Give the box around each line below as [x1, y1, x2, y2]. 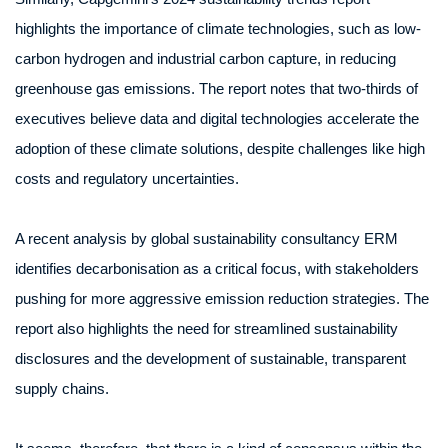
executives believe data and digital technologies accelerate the [15, 110, 419, 127]
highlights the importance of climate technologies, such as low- [15, 20, 421, 37]
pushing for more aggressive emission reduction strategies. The [15, 290, 429, 307]
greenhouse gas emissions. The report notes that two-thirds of [15, 80, 418, 97]
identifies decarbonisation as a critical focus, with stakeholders [15, 260, 419, 277]
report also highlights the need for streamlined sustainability [15, 320, 398, 337]
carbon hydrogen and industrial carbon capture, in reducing [15, 50, 396, 67]
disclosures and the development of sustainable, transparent [15, 350, 406, 367]
